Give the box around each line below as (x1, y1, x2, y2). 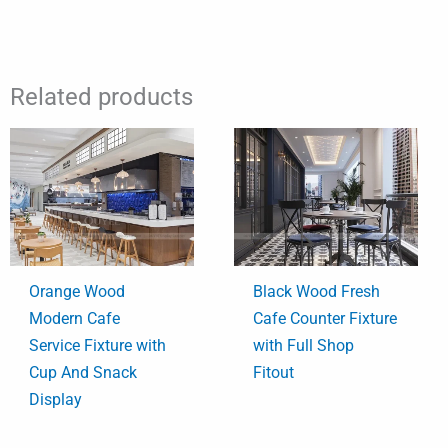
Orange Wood (29, 282, 126, 302)
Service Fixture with (29, 336, 167, 356)
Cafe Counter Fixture (253, 309, 398, 329)
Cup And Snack (29, 363, 138, 383)
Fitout (253, 363, 295, 383)
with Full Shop (253, 336, 355, 356)
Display (29, 390, 83, 410)
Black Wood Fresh (253, 282, 381, 302)
